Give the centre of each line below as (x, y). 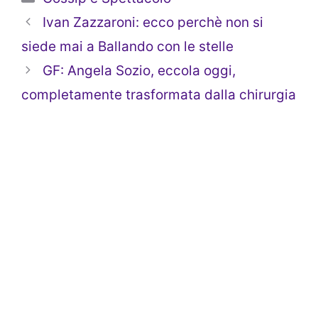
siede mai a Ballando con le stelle (127, 46)
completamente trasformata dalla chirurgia (159, 94)
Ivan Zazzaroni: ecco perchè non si (153, 22)
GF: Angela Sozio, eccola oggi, (139, 70)
